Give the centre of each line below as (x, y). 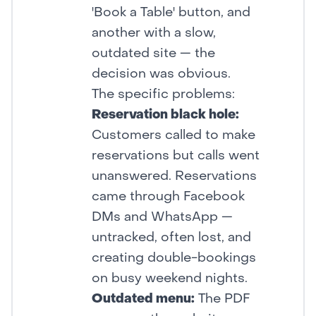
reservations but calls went (176, 157)
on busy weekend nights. (170, 279)
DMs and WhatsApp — (162, 218)
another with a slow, (154, 34)
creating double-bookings (174, 259)
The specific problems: (163, 95)
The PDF (222, 300)
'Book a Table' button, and (171, 13)
